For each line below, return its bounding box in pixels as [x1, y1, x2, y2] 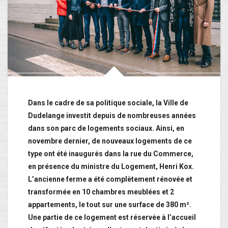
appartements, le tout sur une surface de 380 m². [28, 201, 191, 209]
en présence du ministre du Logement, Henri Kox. [28, 162, 194, 171]
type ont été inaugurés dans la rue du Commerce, [28, 150, 193, 158]
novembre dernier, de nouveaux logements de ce [28, 137, 192, 146]
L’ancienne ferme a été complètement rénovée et [28, 175, 192, 184]
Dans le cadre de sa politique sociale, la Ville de [28, 99, 188, 107]
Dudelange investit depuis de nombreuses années [28, 111, 196, 120]
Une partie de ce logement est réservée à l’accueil [28, 213, 196, 222]
